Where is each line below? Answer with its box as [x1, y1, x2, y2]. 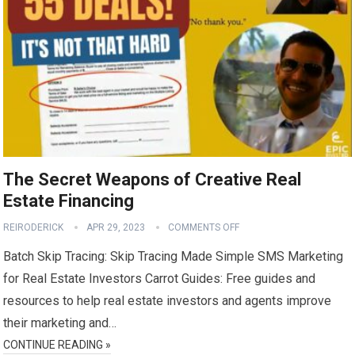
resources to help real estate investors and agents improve [3, 292, 332, 308]
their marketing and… [3, 315, 117, 330]
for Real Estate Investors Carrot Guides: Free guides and [3, 270, 316, 286]
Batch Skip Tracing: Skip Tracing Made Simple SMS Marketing [3, 248, 344, 264]
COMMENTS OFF [168, 221, 240, 233]
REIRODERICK [3, 221, 64, 233]
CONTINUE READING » [3, 338, 112, 351]
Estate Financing [3, 190, 135, 211]
